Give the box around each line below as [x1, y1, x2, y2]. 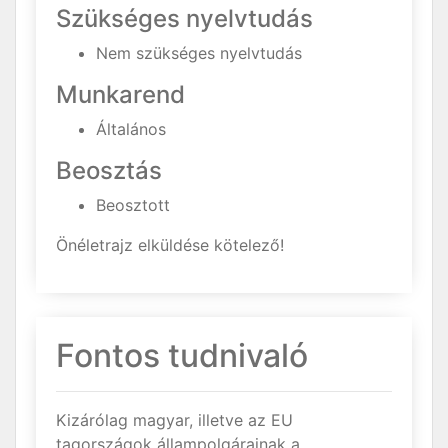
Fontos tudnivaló [56, 336, 308, 375]
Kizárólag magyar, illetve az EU [56, 410, 293, 430]
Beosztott [96, 195, 170, 215]
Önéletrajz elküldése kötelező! [56, 235, 284, 255]
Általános [96, 119, 166, 139]
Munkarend [56, 80, 185, 109]
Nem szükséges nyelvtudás [96, 43, 302, 63]
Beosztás [56, 156, 162, 185]
